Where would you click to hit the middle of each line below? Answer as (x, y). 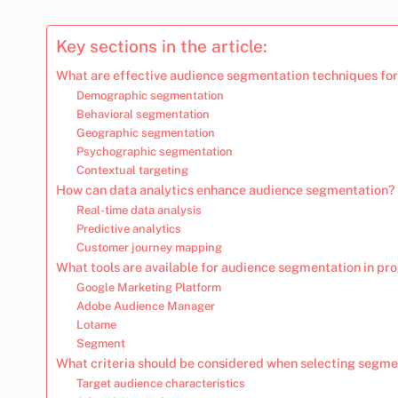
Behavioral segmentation (143, 114)
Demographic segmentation (150, 95)
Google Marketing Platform (148, 287)
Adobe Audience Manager (145, 306)
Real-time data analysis (139, 210)
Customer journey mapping (149, 247)
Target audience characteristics (160, 383)
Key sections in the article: (162, 46)
